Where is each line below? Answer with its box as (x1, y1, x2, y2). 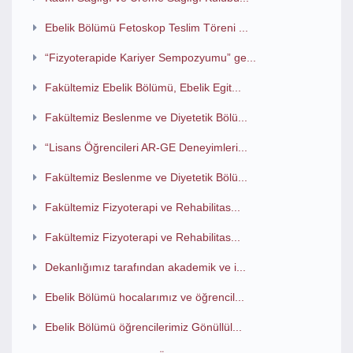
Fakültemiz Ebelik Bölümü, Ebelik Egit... (44, 81, 241, 94)
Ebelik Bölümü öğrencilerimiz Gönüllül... (44, 321, 242, 333)
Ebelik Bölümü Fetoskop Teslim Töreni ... (44, 21, 248, 34)
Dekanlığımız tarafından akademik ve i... (44, 261, 246, 273)
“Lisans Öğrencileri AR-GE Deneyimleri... (44, 141, 247, 154)
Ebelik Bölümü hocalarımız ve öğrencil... (44, 291, 244, 303)
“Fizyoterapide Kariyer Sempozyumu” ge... (44, 51, 256, 64)
